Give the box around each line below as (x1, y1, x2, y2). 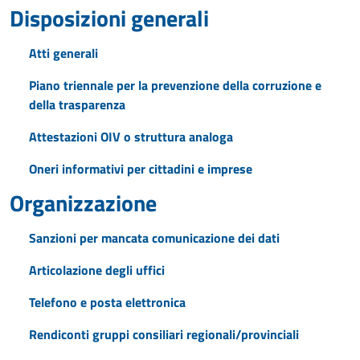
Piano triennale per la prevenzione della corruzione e (29, 76, 321, 95)
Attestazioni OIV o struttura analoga (29, 127, 233, 146)
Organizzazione (10, 186, 157, 220)
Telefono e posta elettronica (29, 292, 186, 312)
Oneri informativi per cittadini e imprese (29, 159, 252, 178)
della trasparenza (29, 95, 125, 114)
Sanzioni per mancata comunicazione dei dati (29, 228, 280, 247)
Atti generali (29, 43, 98, 63)
